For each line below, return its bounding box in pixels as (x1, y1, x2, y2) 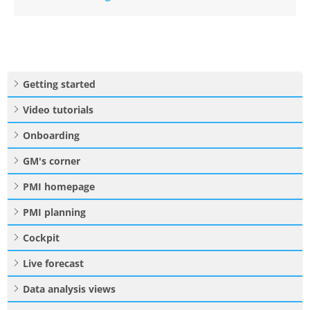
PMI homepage (23, 180, 95, 194)
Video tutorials (23, 103, 93, 117)
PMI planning (23, 206, 86, 219)
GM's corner (23, 154, 80, 168)
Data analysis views (23, 282, 116, 296)
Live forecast (23, 257, 84, 271)
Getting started (23, 77, 95, 91)
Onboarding (23, 129, 80, 143)
